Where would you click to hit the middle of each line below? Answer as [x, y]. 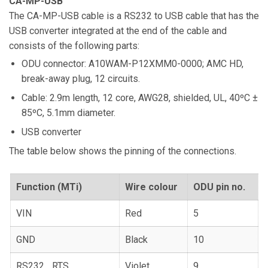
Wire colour [152, 187]
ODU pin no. [220, 187]
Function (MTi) [49, 187]
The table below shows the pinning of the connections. [123, 151]
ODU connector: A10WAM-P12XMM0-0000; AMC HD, [133, 64]
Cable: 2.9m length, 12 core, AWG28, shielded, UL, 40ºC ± [140, 98]
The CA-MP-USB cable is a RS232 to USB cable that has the [134, 16]
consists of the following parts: [74, 46]
